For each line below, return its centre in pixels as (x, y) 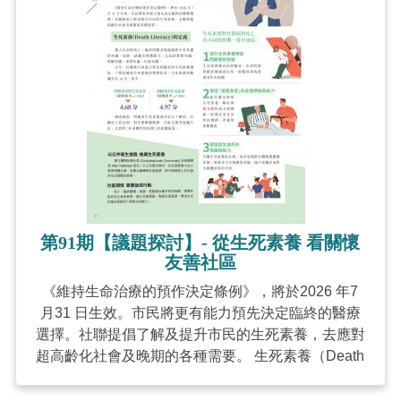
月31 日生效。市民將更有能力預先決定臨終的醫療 (200, 313)
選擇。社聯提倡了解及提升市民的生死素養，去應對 (200, 334)
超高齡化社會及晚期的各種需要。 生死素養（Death (200, 356)
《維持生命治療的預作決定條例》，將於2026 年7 (200, 291)
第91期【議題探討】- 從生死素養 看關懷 (200, 243)
